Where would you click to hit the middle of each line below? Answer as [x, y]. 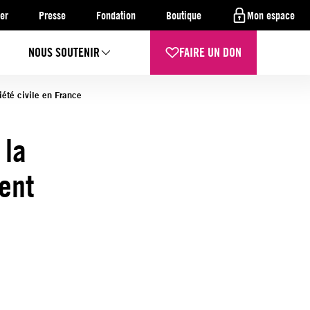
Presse [52, 15]
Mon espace [271, 15]
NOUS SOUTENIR [64, 52]
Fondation [116, 15]
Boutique [184, 15]
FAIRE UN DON [211, 52]
